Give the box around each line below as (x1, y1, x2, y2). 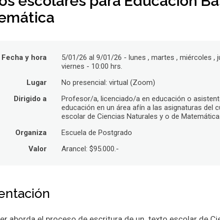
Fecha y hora (1, 53, 47, 62)
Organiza (15, 128, 47, 137)
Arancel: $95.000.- (61, 144, 119, 153)
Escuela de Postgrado (61, 128, 133, 137)
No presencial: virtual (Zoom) (61, 78, 156, 87)
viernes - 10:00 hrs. (61, 62, 123, 71)
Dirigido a (14, 94, 47, 103)
